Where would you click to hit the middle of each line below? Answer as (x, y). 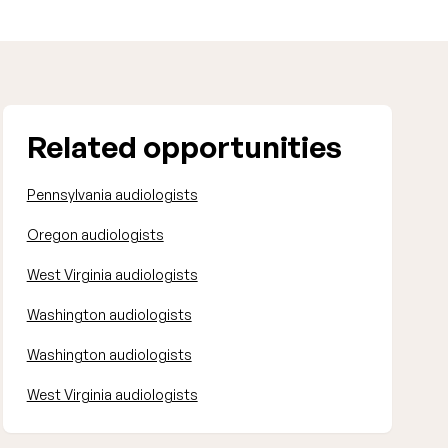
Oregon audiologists (95, 234)
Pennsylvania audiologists (112, 194)
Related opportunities (184, 146)
